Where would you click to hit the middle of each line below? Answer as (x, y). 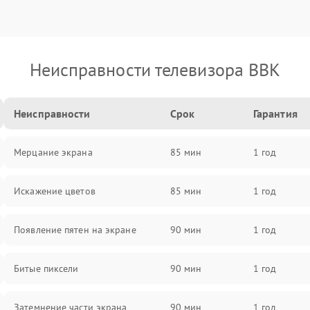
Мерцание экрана (53, 152)
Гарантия (275, 113)
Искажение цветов (55, 191)
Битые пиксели (46, 268)
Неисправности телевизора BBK (155, 70)
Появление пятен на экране (75, 230)
